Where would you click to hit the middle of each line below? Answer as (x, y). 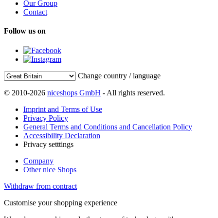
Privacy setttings (48, 144)
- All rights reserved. (133, 92)
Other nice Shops (50, 169)
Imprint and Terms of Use (63, 109)
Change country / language (119, 75)
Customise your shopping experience (61, 202)
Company (38, 161)
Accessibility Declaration (62, 135)
